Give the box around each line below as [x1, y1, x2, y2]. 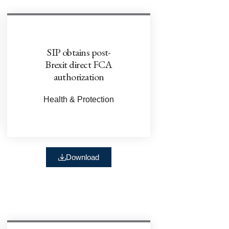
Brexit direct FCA [45, 57, 112, 71]
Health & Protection [43, 95, 114, 104]
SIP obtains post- [47, 45, 110, 59]
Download [66, 152, 99, 162]
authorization [53, 70, 104, 83]
